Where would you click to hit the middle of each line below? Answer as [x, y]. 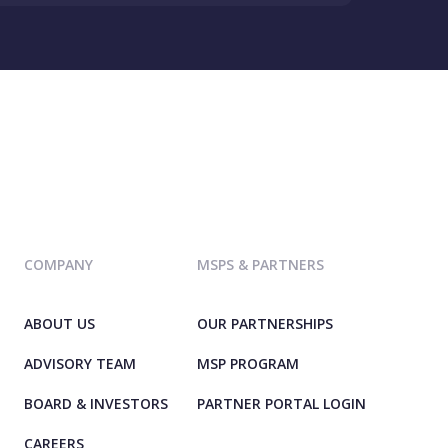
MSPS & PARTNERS [260, 265]
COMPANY [58, 265]
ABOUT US [59, 324]
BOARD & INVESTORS [96, 404]
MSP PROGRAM [248, 364]
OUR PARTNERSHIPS [265, 324]
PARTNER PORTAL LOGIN [281, 404]
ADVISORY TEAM [80, 364]
